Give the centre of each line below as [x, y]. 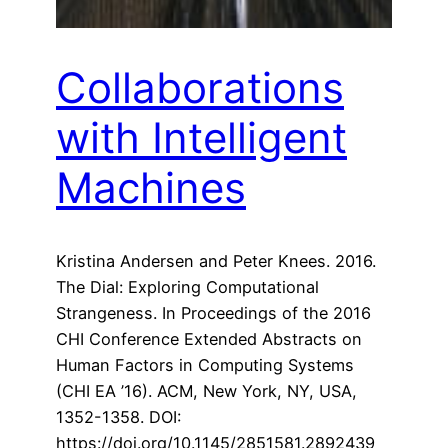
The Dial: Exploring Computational [187, 286]
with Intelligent [201, 138]
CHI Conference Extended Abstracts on [209, 338]
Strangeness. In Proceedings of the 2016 [213, 312]
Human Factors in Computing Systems [205, 364]
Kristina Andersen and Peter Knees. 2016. [216, 260]
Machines [151, 188]
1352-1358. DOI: [118, 416]
